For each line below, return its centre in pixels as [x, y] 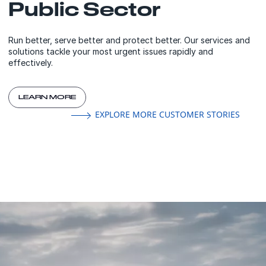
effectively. [32, 62]
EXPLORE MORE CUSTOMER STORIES [167, 114]
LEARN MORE [47, 97]
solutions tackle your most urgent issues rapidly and [111, 51]
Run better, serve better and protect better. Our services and [129, 40]
